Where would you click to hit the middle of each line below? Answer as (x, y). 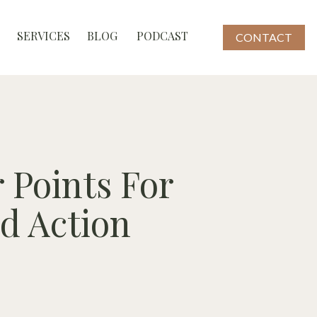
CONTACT (264, 37)
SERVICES (44, 36)
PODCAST (162, 36)
